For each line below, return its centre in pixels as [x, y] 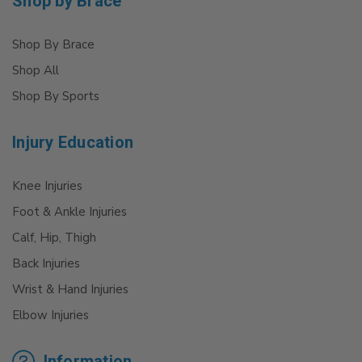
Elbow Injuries [51, 315]
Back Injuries [46, 263]
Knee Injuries [47, 185]
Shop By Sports [56, 96]
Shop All [36, 70]
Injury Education [73, 142]
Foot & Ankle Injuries [69, 211]
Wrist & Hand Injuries [70, 289]
